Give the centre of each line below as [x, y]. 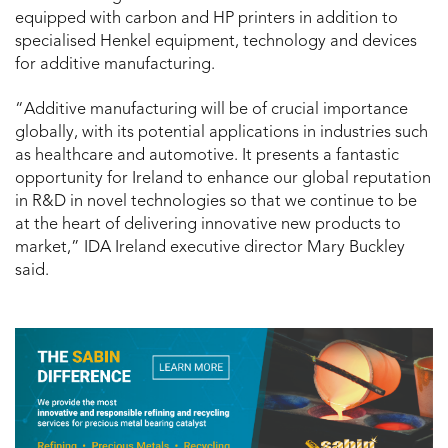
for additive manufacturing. [115, 65]
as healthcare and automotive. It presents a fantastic [207, 156]
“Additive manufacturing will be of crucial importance [211, 110]
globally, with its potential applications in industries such [221, 133]
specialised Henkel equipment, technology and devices [216, 42]
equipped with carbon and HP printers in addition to [206, 19]
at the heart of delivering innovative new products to [208, 225]
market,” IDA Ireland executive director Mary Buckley [210, 248]
